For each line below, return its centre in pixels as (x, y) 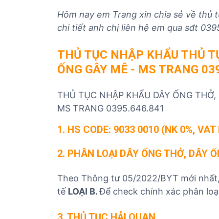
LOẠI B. (84, 191)
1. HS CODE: (84, 130)
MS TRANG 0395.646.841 (110, 108)
